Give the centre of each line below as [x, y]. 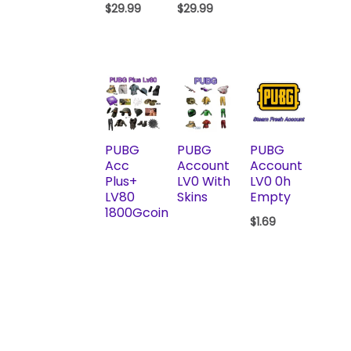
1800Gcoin [136, 212]
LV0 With [204, 181]
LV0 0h [270, 181]
